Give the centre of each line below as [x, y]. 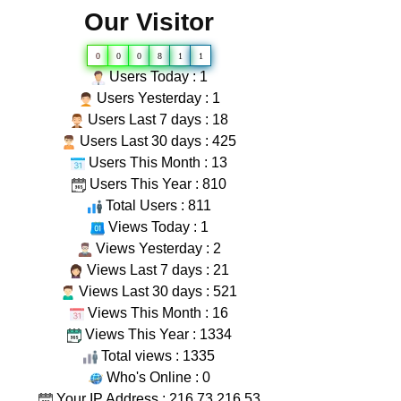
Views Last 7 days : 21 [156, 270]
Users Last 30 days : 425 [156, 141]
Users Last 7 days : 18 [156, 119]
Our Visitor [149, 22]
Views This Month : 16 [156, 313]
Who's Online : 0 [156, 377]
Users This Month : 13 [156, 162]
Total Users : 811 [156, 205]
